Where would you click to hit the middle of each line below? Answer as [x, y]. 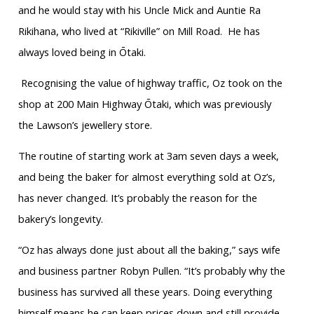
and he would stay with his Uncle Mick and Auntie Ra [139, 9]
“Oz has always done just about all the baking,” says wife [149, 249]
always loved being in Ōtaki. [82, 52]
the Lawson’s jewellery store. [85, 124]
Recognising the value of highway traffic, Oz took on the [151, 82]
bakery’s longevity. [60, 218]
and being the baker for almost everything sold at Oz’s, [146, 176]
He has [244, 30]
